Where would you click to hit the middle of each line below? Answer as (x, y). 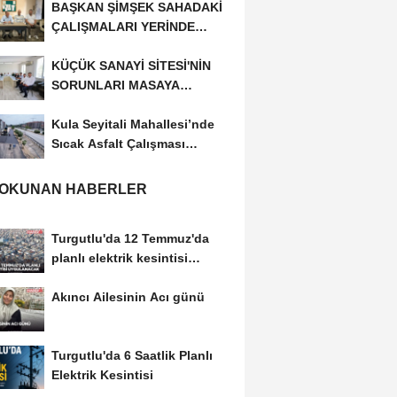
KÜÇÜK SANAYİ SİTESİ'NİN (131, 66)
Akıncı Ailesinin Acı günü (128, 296)
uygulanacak (90, 277)
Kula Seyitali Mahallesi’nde (132, 125)
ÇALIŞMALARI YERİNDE (123, 27)
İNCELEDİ (80, 47)
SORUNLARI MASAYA (115, 86)
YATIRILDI (81, 105)
